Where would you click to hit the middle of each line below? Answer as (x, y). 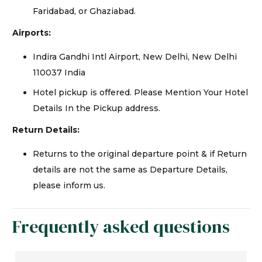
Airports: (32, 33)
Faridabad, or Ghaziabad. (84, 11)
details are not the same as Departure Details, (130, 170)
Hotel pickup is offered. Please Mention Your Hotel (140, 93)
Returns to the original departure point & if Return (140, 154)
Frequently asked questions (121, 226)
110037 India (59, 73)
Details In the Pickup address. (96, 108)
